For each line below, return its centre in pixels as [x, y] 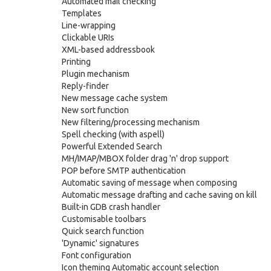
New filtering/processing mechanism [131, 122]
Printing [76, 62]
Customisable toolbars [104, 219]
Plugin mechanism [96, 74]
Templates [82, 13]
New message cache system [115, 98]
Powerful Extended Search [112, 146]
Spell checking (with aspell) [113, 134]
